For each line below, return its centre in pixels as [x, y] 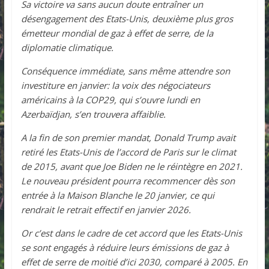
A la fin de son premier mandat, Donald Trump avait [128, 137]
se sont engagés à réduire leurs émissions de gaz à [125, 247]
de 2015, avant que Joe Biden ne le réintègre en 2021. [131, 166]
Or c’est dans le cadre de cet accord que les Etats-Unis [131, 233]
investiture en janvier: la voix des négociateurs [115, 85]
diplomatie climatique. [67, 47]
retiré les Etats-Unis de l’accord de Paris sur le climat [128, 152]
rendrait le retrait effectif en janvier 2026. [106, 209]
